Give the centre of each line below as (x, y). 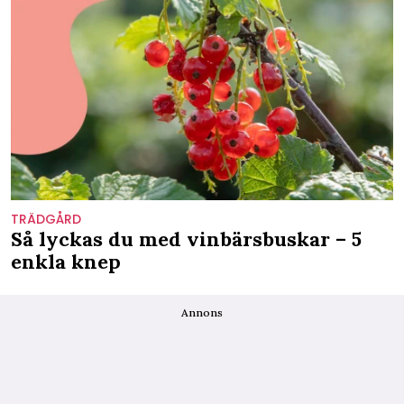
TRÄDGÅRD (46, 219)
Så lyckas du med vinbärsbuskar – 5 (186, 239)
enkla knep (66, 261)
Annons (202, 312)
